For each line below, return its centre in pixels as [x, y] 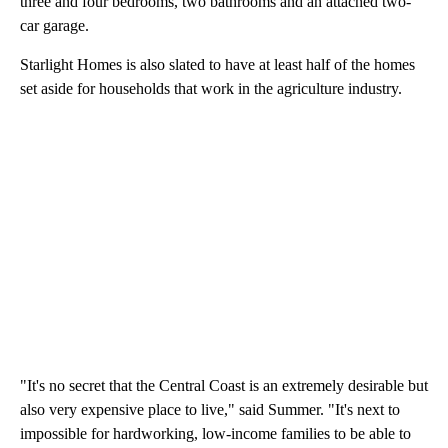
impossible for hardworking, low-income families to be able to [215, 433]
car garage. [60, 25]
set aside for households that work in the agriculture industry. [211, 88]
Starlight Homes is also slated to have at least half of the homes [217, 64]
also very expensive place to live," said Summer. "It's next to [210, 409]
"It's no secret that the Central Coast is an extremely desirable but [224, 385]
